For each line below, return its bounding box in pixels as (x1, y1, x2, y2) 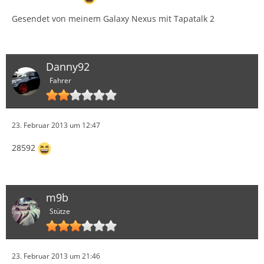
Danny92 (46, 60, 90, 74)
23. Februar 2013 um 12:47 (12, 120, 100, 130)
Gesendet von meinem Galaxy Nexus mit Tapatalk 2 (12, 13, 214, 25)
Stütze (49, 206, 70, 216)
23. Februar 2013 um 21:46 (12, 250, 100, 261)
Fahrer (49, 75, 71, 85)
